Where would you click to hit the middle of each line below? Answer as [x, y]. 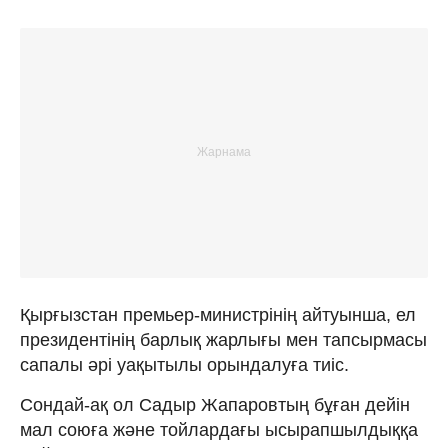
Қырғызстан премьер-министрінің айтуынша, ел [218, 314]
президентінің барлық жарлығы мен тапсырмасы [223, 339]
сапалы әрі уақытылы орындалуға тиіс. [184, 364]
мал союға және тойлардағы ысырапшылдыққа [219, 429]
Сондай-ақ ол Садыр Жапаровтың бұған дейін [215, 404]
